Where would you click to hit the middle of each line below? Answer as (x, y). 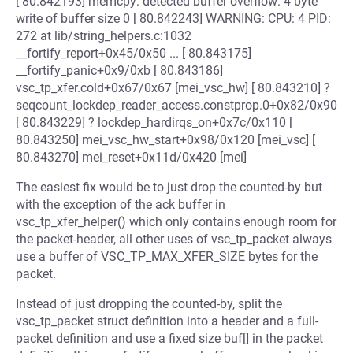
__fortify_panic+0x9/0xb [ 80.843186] (119, 71)
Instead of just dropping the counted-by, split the (149, 304)
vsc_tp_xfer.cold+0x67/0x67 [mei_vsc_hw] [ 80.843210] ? (173, 88)
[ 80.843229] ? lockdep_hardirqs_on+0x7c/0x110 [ (154, 123)
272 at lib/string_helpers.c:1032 (104, 36)
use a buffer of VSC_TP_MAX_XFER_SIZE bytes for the (167, 256)
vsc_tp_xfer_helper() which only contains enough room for (176, 222)
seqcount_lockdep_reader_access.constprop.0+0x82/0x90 (176, 105)
